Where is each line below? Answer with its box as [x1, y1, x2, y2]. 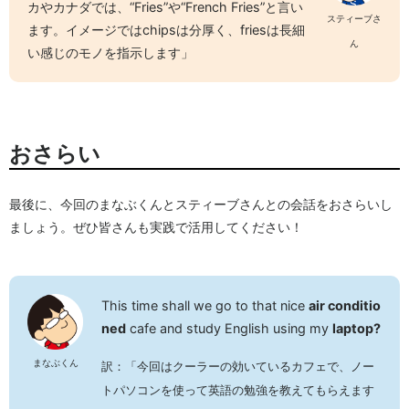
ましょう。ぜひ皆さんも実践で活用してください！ [9, 218, 303, 235]
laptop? [332, 320, 381, 336]
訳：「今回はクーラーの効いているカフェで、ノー [101, 358, 374, 373]
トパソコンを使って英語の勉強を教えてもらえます [101, 382, 374, 397]
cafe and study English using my [126, 320, 332, 336]
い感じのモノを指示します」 [27, 44, 194, 60]
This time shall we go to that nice [101, 297, 309, 313]
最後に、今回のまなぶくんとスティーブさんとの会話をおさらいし [9, 195, 393, 212]
